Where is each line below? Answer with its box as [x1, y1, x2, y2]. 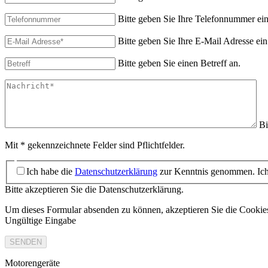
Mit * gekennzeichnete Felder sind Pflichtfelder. [5, 140, 185, 151]
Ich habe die [26, 166, 75, 176]
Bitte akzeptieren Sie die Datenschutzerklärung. [5, 184, 184, 194]
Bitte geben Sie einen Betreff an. [118, 58, 240, 69]
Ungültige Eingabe [5, 215, 76, 226]
